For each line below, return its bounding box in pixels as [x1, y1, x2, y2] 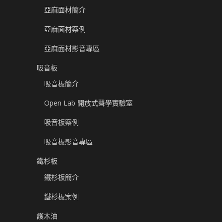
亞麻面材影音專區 [44, 43, 100, 53]
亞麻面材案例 [44, 24, 86, 34]
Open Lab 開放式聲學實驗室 [44, 98, 133, 108]
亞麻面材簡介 [44, 4, 86, 14]
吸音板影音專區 [44, 137, 93, 147]
